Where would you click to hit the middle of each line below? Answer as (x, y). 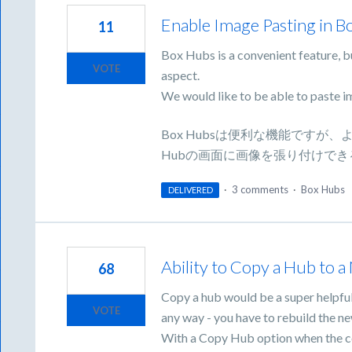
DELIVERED (190, 190)
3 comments (260, 190)
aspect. (181, 75)
